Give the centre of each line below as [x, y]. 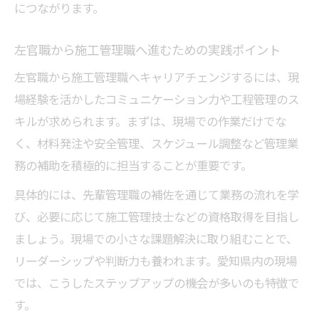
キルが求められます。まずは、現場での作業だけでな [150, 121]
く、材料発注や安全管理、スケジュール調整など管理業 [156, 143]
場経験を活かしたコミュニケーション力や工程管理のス [157, 99]
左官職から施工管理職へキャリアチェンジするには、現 [157, 77]
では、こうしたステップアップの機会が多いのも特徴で [157, 283]
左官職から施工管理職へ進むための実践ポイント [147, 49]
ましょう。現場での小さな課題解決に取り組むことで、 [156, 239]
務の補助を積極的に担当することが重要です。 [133, 165]
